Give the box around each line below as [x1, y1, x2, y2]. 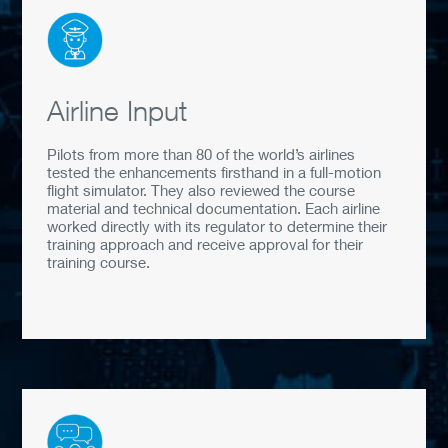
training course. [47, 253, 151, 271]
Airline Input [47, 94, 188, 127]
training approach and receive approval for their [47, 235, 364, 253]
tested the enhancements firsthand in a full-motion [47, 163, 382, 181]
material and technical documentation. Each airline [47, 199, 381, 217]
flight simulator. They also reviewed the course [47, 181, 356, 199]
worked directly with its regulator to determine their [47, 217, 388, 235]
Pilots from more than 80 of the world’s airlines [47, 145, 356, 163]
